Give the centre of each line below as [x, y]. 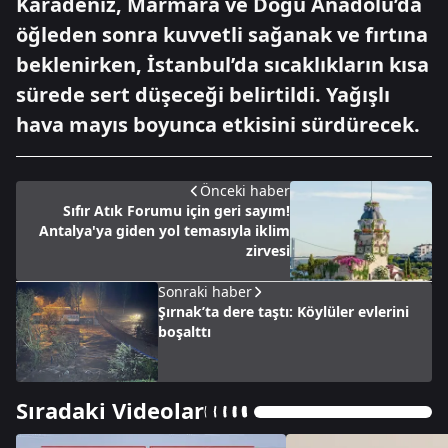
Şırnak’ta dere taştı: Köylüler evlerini [283, 311]
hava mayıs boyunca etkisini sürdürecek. [218, 124]
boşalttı [184, 331]
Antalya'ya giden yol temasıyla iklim [164, 230]
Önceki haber [245, 190]
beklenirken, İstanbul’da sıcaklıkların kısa [222, 64]
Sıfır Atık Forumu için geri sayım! [176, 210]
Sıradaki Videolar [110, 410]
